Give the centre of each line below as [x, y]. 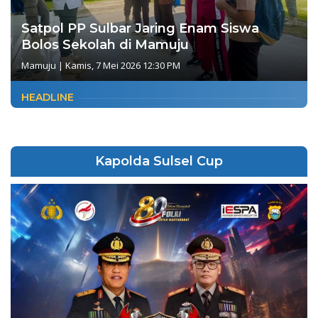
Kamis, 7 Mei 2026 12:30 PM [123, 66]
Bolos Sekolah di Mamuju [105, 45]
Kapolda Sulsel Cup [159, 161]
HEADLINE [48, 98]
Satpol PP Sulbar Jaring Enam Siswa [140, 29]
